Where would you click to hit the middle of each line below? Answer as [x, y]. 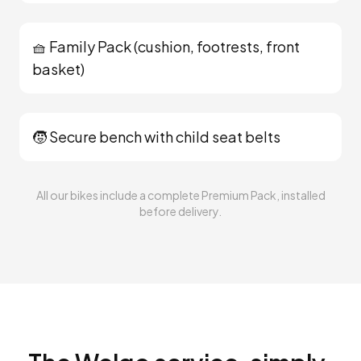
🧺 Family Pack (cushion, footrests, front [166, 46]
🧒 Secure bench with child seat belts [156, 137]
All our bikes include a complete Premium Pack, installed [180, 195]
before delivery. [180, 211]
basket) [58, 69]
